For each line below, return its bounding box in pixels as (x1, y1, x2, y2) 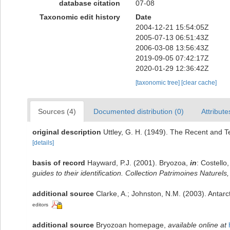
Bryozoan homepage (96, 220, 164, 229)
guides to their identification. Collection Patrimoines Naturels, (32, 169, 229, 177)
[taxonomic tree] (135, 79, 181, 86)
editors (32, 202, 48, 207)
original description (32, 128, 101, 136)
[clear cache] (181, 79, 217, 86)
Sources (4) (38, 107, 76, 116)
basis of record (32, 159, 85, 167)
